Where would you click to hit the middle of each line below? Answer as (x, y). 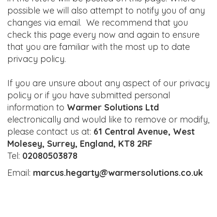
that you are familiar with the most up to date (99, 47)
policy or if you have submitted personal (89, 95)
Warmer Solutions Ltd (113, 107)
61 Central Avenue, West (144, 132)
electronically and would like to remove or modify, (108, 119)
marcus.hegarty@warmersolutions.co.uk (118, 173)
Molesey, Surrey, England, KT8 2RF (80, 144)
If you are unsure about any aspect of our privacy (108, 83)
